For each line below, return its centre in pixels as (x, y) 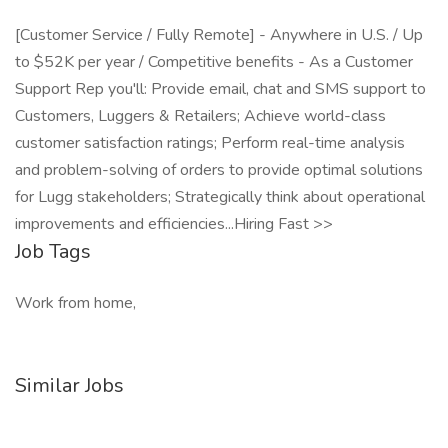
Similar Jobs (69, 385)
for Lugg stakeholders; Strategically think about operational (220, 197)
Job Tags (53, 251)
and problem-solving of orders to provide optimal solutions (219, 170)
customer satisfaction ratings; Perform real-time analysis (210, 143)
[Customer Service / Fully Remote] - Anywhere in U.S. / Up (219, 35)
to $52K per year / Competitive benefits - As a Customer (214, 62)
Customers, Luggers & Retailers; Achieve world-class (200, 116)
